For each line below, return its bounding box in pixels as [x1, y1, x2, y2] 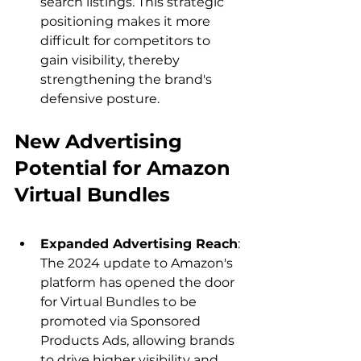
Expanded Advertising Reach [40, 236, 238, 252]
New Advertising [15, 130, 188, 154]
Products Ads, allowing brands [40, 333, 238, 349]
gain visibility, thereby [40, 52, 183, 68]
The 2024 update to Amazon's [40, 255, 236, 272]
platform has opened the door [40, 275, 238, 291]
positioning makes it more [40, 14, 214, 30]
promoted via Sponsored [40, 313, 204, 330]
